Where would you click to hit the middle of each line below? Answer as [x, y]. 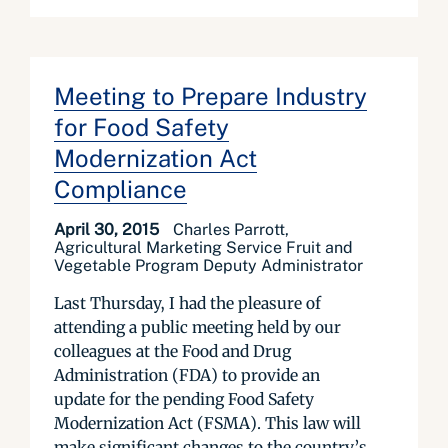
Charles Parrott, [231, 229]
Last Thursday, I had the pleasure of [187, 303]
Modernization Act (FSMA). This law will [207, 423]
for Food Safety [141, 127]
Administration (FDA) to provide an [187, 375]
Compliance [120, 189]
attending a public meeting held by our [197, 327]
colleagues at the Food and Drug [172, 351]
